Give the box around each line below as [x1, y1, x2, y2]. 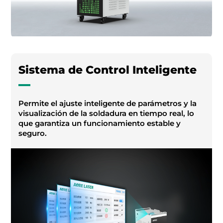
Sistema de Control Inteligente [18, 63, 197, 77]
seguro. [18, 128, 47, 138]
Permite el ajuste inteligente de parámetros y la [18, 99, 197, 109]
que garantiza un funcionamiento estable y [18, 118, 181, 128]
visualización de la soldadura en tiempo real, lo [18, 109, 195, 118]
